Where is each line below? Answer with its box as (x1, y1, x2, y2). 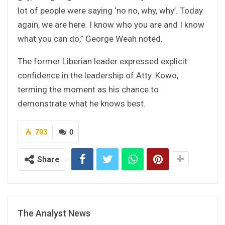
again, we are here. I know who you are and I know (18, 19, 204, 30)
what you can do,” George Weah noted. (18, 33, 163, 44)
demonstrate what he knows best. (18, 98, 146, 108)
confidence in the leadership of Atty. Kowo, (18, 70, 178, 80)
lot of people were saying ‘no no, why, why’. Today (18, 5, 203, 16)
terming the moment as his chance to (18, 84, 159, 94)
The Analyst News (18, 207, 90, 218)
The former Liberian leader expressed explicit (18, 56, 187, 66)
